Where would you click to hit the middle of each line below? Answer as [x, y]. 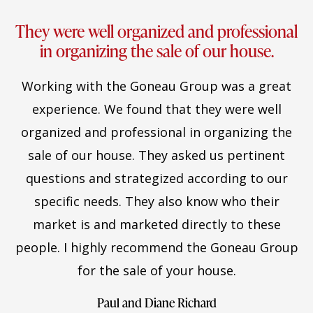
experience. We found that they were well [156, 109]
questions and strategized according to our [156, 178]
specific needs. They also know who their [156, 201]
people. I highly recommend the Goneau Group [156, 247]
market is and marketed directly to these [156, 224]
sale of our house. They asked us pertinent [156, 155]
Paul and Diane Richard [156, 302]
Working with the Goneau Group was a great [156, 86]
